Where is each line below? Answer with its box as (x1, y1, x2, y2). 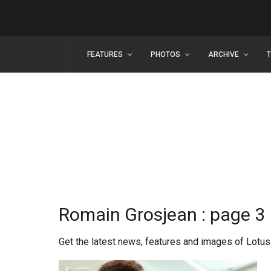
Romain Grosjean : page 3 (59, 204, 265, 225)
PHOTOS (151, 50, 180, 59)
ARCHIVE (208, 50, 239, 59)
